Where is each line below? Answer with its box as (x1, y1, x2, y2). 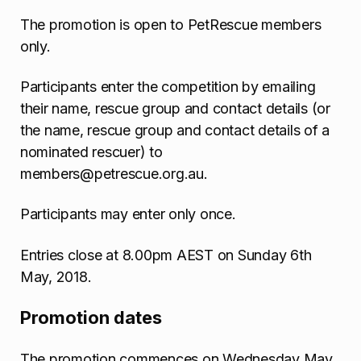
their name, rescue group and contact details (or (20, 99, 330, 117)
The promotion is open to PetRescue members (20, 15, 322, 33)
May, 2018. (20, 268, 92, 285)
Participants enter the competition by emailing (20, 77, 316, 95)
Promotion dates (20, 307, 162, 329)
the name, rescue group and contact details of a (20, 121, 330, 139)
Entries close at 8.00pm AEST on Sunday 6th (20, 246, 312, 263)
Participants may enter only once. (20, 205, 236, 223)
